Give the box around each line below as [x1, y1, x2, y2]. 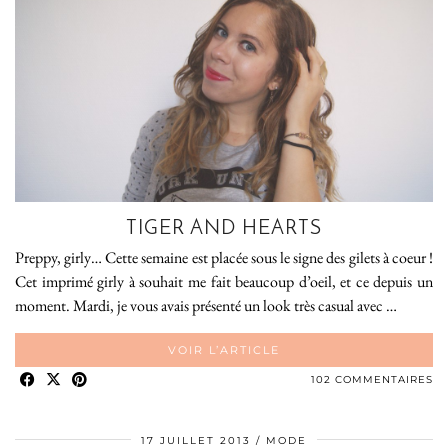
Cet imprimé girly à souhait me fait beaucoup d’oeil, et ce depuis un [15, 270, 433, 292]
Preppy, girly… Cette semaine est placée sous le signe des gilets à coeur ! [15, 246, 433, 268]
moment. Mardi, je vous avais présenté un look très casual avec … [15, 294, 397, 316]
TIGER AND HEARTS [126, 218, 322, 239]
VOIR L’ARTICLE [168, 342, 280, 357]
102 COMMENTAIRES [311, 372, 433, 386]
